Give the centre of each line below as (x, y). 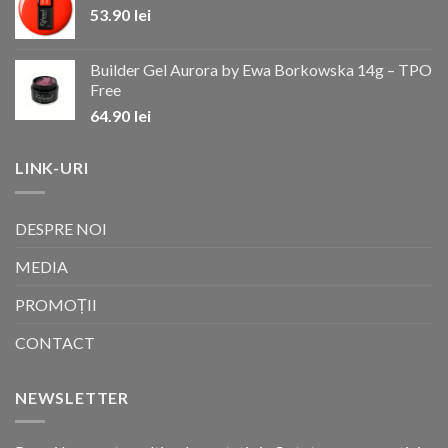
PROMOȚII (56, 304)
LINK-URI (52, 168)
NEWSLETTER (72, 397)
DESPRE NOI (61, 228)
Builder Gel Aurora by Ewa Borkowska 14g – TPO (261, 70)
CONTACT (55, 342)
